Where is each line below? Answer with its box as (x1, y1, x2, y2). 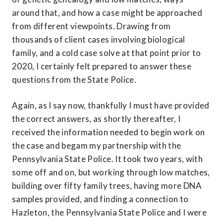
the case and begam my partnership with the (12, 140, 181, 151)
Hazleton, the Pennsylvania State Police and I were (12, 207, 207, 218)
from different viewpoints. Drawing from (12, 21, 171, 32)
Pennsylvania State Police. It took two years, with (12, 154, 203, 165)
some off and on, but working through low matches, (12, 167, 210, 178)
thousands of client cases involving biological (12, 34, 185, 45)
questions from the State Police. (12, 74, 136, 85)
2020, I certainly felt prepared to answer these (12, 61, 191, 72)
